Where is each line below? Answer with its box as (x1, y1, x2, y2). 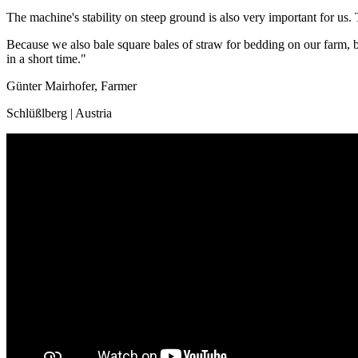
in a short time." (6, 51, 86, 66)
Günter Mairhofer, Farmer (6, 78, 137, 93)
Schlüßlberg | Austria (6, 105, 112, 120)
